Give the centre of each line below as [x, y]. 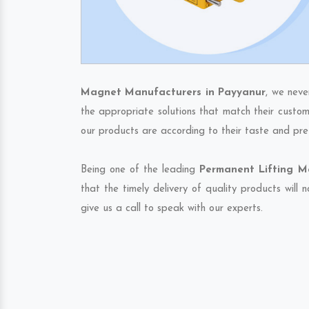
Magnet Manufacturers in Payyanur [173, 93]
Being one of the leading [140, 170]
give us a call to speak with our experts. [172, 209]
